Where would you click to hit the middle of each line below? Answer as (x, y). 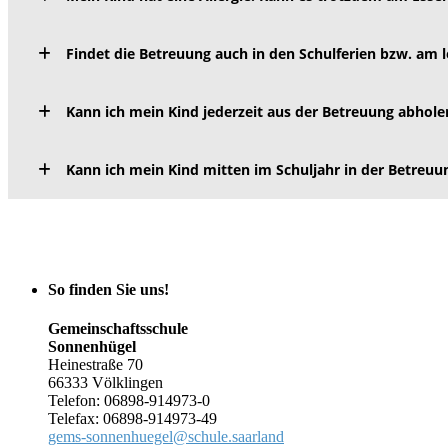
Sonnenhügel (92, 346)
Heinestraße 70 (95, 364)
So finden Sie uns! (108, 289)
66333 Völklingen (105, 382)
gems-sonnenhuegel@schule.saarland (166, 436)
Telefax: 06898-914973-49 (132, 418)
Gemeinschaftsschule (118, 328)
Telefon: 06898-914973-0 (129, 400)
